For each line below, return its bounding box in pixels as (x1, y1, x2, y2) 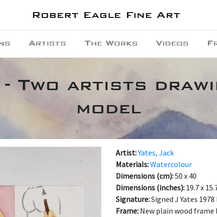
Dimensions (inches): (116, 183, 186, 192)
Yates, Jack (138, 148, 174, 157)
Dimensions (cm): (116, 171, 175, 181)
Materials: (116, 159, 150, 169)
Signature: (116, 194, 151, 204)
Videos (155, 38, 188, 47)
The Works (84, 38, 138, 47)
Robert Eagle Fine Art (31, 9, 180, 21)
